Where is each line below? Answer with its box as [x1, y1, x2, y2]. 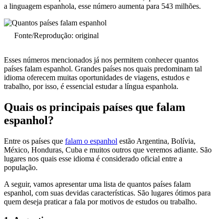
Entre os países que [4, 136, 65, 145]
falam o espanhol [65, 136, 117, 145]
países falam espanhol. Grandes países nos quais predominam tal [4, 64, 202, 73]
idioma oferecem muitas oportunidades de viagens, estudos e [4, 73, 190, 82]
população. [4, 163, 40, 172]
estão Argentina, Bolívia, [117, 136, 196, 145]
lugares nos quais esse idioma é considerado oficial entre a [4, 154, 182, 163]
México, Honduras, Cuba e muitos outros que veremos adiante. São [4, 145, 212, 154]
